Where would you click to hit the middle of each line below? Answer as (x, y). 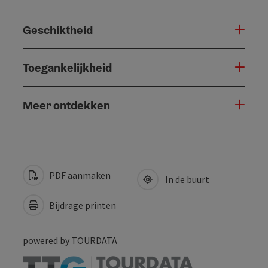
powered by (47, 240)
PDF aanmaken (79, 175)
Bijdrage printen (82, 205)
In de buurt (185, 179)
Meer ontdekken (66, 105)
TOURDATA (94, 240)
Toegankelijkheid (67, 67)
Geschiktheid (58, 30)
